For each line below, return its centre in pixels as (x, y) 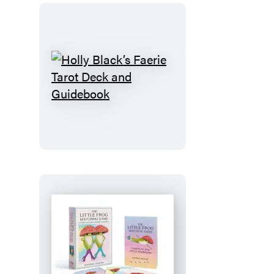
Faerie (128, 118)
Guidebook (141, 187)
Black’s (131, 101)
